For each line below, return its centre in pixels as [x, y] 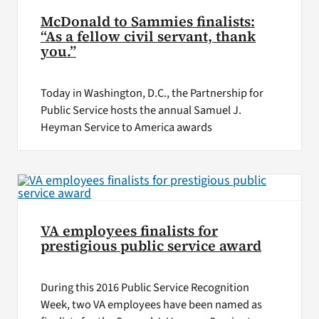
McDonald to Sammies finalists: [147, 22]
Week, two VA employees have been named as [151, 304]
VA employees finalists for [129, 231]
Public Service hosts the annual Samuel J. [141, 111]
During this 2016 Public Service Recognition [145, 287]
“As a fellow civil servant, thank [148, 37]
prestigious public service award [151, 246]
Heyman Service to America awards [126, 128]
